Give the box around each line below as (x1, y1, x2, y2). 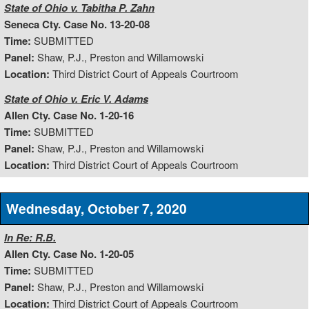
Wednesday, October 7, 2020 (6, 199, 187, 219)
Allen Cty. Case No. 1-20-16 (4, 107, 134, 123)
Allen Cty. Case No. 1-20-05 (4, 246, 134, 262)
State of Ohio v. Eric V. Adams (4, 90, 148, 106)
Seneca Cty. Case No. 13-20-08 (4, 16, 150, 32)
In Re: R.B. (4, 230, 56, 246)
